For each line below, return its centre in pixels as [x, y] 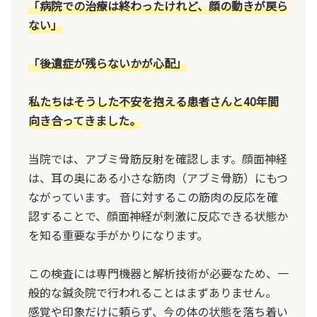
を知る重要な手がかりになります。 [118, 235]
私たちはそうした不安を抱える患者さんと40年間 [154, 101]
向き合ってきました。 [85, 120]
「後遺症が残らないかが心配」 [108, 63]
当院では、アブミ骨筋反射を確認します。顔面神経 [158, 158]
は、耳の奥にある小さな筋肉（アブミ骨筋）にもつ [158, 177]
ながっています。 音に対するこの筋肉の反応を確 [153, 196]
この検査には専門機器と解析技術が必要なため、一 [158, 273]
